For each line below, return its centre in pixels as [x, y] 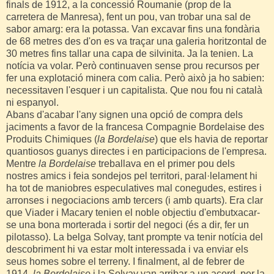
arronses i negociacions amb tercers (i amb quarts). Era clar [135, 201]
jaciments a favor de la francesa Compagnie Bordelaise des [135, 127]
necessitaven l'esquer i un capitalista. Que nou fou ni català [134, 91]
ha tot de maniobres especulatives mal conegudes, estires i [134, 188]
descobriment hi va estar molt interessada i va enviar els [127, 250]
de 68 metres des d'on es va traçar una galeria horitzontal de [136, 42]
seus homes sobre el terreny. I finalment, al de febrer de [125, 262]
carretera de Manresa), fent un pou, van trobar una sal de [128, 17]
